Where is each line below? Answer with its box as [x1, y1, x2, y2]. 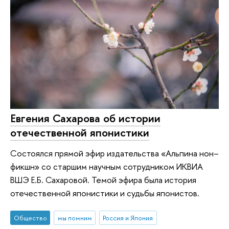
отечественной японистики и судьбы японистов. [10, 187, 199, 199]
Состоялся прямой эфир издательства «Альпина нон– [10, 147, 219, 159]
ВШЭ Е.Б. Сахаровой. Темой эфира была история [10, 173, 196, 186]
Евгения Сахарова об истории [10, 110, 161, 126]
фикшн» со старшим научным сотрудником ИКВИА [10, 160, 203, 172]
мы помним [57, 213, 92, 223]
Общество [13, 213, 47, 223]
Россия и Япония [103, 213, 153, 223]
